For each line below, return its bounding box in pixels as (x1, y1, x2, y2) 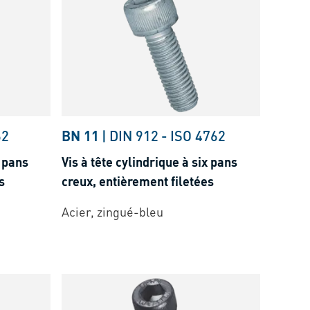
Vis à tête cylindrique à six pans (62, 154, 238, 170)
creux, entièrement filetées (62, 173, 215, 190)
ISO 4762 (170, 127, 226, 145)
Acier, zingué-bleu (62, 203, 164, 220)
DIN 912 (109, 127, 159, 145)
